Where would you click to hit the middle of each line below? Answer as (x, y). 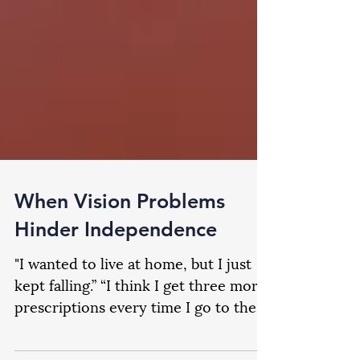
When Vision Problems (120, 265)
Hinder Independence (116, 293)
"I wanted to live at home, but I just (133, 327)
